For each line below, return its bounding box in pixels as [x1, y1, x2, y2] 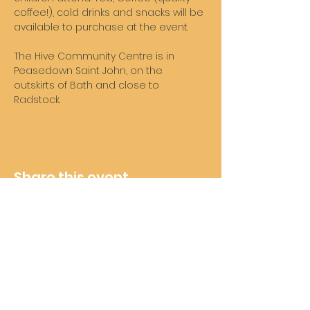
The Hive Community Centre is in [14, 49, 177, 63]
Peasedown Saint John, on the [14, 64, 165, 77]
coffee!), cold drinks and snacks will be [14, 6, 206, 19]
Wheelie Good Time [40, 262, 181, 282]
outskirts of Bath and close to [14, 78, 162, 92]
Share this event [14, 167, 129, 187]
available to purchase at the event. [14, 20, 191, 34]
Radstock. [14, 93, 63, 107]
